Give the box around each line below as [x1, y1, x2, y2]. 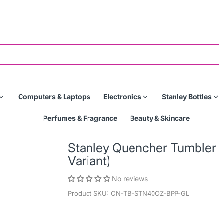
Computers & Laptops [18, 92, 90, 101]
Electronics [103, 92, 141, 101]
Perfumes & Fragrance [43, 114, 117, 122]
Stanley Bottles [162, 92, 212, 101]
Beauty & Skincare [130, 114, 190, 122]
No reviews [112, 175, 148, 183]
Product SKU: [68, 189, 109, 197]
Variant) [68, 153, 110, 168]
